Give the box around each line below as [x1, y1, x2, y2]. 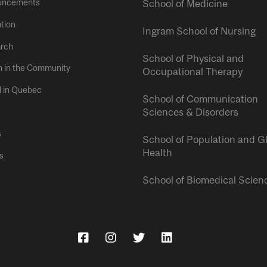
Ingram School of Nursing [142, 25, 256, 38]
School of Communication [142, 93, 258, 105]
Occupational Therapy [142, 66, 243, 78]
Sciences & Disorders [142, 106, 238, 119]
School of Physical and [142, 52, 244, 65]
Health [142, 147, 172, 159]
